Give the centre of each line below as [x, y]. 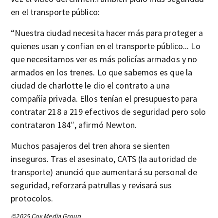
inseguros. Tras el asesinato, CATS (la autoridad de [104, 159]
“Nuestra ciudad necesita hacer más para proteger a [107, 33]
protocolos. [32, 198]
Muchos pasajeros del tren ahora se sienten [91, 146]
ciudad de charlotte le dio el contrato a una [90, 85]
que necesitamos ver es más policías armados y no [104, 59]
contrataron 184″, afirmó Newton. [74, 125]
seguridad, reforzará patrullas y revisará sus [91, 185]
